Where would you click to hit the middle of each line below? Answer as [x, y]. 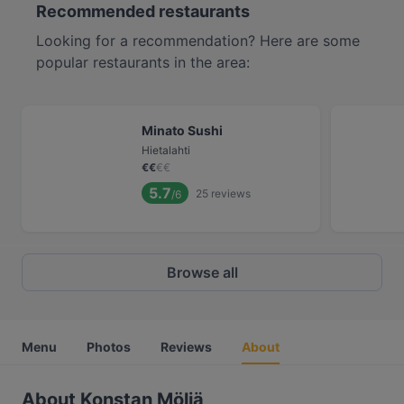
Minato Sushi [182, 130]
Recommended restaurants [143, 11]
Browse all [202, 272]
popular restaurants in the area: [143, 62]
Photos [109, 347]
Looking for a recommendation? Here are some [198, 41]
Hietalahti [165, 150]
